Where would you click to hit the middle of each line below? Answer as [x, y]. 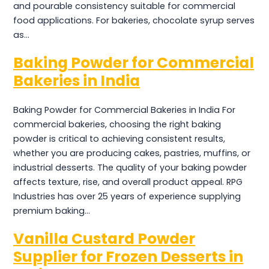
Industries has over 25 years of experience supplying [127, 196]
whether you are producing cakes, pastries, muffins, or [132, 153]
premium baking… [52, 210]
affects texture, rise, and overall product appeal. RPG [128, 182]
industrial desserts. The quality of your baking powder [130, 167]
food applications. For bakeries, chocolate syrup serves [134, 20]
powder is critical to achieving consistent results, [119, 138]
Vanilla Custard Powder [104, 239]
